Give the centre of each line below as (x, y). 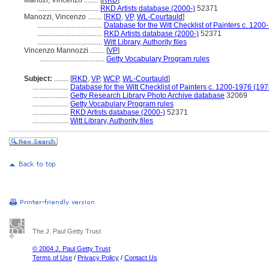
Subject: (38, 79)
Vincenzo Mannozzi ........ (65, 50)
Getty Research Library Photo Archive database (147, 95)
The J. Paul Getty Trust (67, 231)
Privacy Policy (98, 258)
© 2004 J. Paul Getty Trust (71, 249)
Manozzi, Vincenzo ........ (64, 17)
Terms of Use (52, 258)
